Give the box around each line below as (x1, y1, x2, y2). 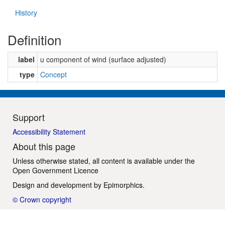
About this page (13, 139, 75, 153)
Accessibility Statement (13, 126, 85, 137)
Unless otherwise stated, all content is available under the (13, 155, 195, 166)
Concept (40, 69, 67, 79)
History (15, 7, 37, 18)
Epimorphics (103, 179, 143, 190)
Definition (8, 30, 61, 49)
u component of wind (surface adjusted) (40, 54, 166, 64)
